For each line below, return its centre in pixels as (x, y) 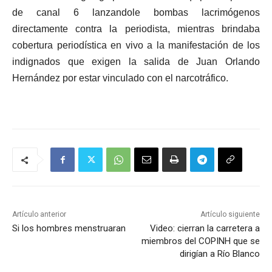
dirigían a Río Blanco (219, 254)
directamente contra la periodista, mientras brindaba (136, 29)
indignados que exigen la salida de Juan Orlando (136, 62)
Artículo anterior (39, 215)
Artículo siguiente (230, 215)
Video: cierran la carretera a (205, 229)
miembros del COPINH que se (200, 241)
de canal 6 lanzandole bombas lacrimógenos (136, 13)
